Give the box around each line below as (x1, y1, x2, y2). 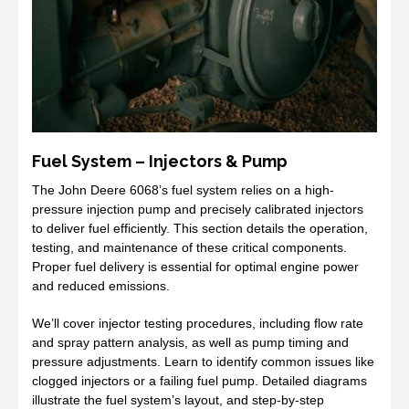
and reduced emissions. (32, 278, 170, 294)
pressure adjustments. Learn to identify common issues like (32, 354, 374, 370)
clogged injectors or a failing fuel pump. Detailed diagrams (32, 373, 367, 389)
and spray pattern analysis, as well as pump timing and (32, 335, 349, 351)
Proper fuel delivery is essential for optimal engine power (32, 259, 359, 275)
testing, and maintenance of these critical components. (32, 240, 347, 256)
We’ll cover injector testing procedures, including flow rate (32, 316, 363, 331)
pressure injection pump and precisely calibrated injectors (32, 202, 363, 217)
